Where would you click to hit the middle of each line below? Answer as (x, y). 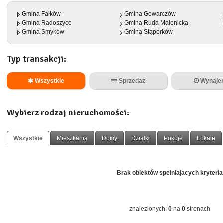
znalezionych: (149, 209)
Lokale (206, 138)
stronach (198, 209)
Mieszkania (72, 138)
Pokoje (173, 138)
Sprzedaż (131, 81)
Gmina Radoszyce (47, 23)
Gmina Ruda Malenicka (156, 23)
